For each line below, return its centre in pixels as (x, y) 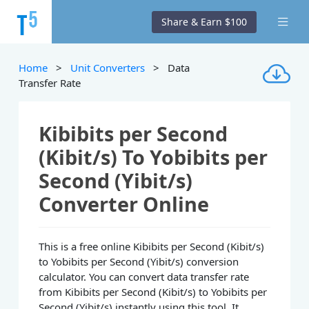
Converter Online (124, 204)
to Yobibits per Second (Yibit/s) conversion (139, 262)
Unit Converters (108, 68)
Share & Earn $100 (205, 21)
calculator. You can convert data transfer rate (144, 277)
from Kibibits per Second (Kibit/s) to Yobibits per (153, 292)
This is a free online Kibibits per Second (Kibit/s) (152, 247)
